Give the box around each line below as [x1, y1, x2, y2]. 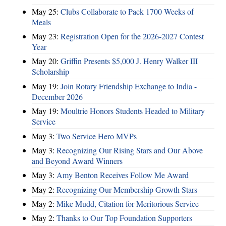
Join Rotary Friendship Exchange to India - [61, 80, 197, 91]
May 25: [32, 6, 61, 17]
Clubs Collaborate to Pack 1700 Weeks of [61, 6, 194, 17]
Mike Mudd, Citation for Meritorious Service [56, 198, 199, 209]
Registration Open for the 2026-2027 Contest [61, 31, 204, 42]
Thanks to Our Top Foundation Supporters [56, 212, 192, 223]
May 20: [32, 55, 61, 67]
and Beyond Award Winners [32, 155, 123, 166]
